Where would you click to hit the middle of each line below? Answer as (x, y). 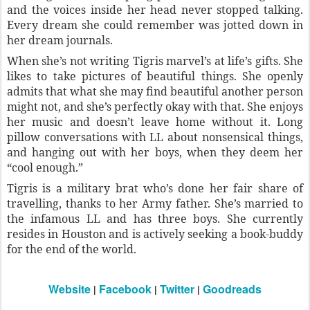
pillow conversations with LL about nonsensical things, (155, 137)
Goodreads (232, 289)
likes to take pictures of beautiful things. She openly (155, 76)
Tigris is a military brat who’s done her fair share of (155, 188)
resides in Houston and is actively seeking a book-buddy (155, 234)
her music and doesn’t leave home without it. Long (155, 121)
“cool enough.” (45, 167)
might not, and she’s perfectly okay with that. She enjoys (155, 106)
